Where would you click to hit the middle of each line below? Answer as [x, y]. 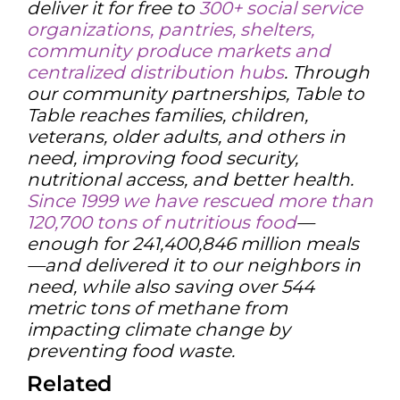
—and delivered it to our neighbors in [194, 265]
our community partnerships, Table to [196, 93]
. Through [327, 72]
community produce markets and [179, 50]
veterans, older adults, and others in [186, 136]
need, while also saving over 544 [171, 286]
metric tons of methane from [157, 308]
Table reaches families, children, [167, 115]
